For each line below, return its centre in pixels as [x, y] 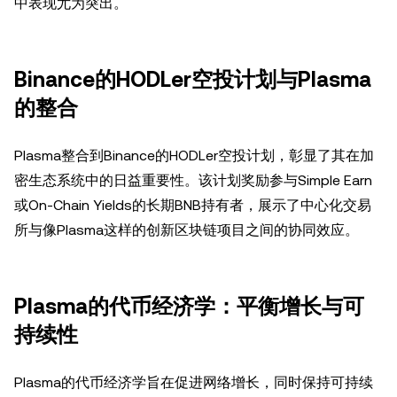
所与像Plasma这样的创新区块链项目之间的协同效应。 [187, 230]
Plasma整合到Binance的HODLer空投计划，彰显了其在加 [194, 156]
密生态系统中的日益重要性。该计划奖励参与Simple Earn [193, 180]
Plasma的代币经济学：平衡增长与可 [189, 307]
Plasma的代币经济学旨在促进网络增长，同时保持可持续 [194, 382]
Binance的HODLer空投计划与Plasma [193, 80]
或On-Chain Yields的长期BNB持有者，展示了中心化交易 [193, 205]
